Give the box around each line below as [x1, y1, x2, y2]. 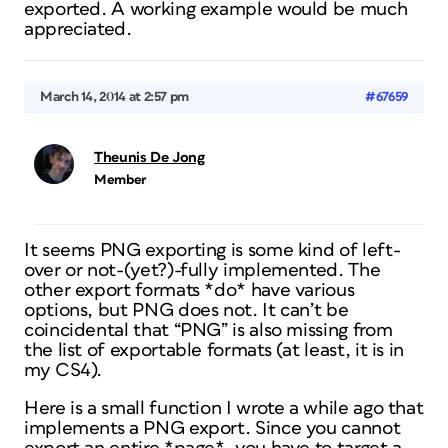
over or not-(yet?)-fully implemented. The [24, 261, 381, 280]
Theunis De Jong [94, 150, 205, 165]
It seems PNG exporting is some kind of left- [24, 241, 401, 260]
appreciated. [24, 20, 132, 39]
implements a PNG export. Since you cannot [24, 419, 401, 438]
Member [94, 173, 146, 187]
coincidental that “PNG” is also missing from [24, 321, 393, 340]
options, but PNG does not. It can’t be [24, 301, 349, 320]
